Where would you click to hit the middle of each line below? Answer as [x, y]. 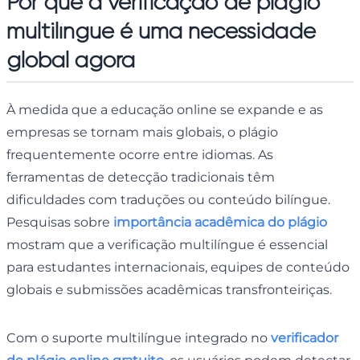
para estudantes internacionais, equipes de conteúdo [178, 267]
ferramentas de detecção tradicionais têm [141, 177]
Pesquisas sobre [60, 222]
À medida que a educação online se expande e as [165, 109]
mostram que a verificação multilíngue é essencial [167, 244]
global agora [71, 59]
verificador [305, 337]
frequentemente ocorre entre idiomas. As [140, 154]
